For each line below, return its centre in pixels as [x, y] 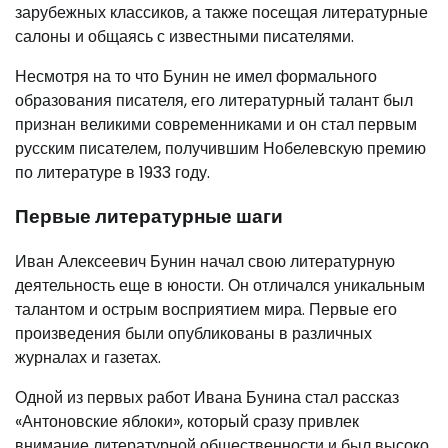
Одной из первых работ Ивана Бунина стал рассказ [207, 398]
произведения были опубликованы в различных [193, 334]
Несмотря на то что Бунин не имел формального [196, 76]
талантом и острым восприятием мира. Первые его [206, 310]
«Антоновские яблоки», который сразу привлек [187, 422]
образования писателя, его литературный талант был [214, 100]
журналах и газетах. [88, 358]
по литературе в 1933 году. [112, 172]
